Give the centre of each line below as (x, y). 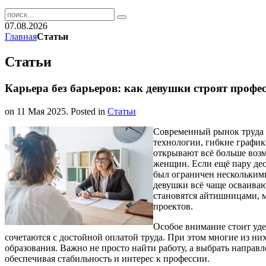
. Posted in (87, 111)
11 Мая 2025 (41, 111)
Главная (21, 37)
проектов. (173, 206)
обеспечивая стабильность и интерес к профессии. (107, 258)
